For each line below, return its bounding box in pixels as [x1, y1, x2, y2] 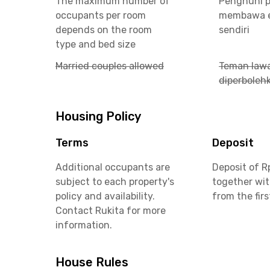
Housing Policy [55, 109, 141, 124]
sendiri [219, 24, 250, 36]
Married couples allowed [55, 60, 164, 72]
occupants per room [55, 10, 146, 21]
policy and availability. [55, 190, 155, 202]
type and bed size [55, 39, 136, 50]
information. [55, 219, 112, 231]
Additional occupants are [55, 162, 170, 173]
